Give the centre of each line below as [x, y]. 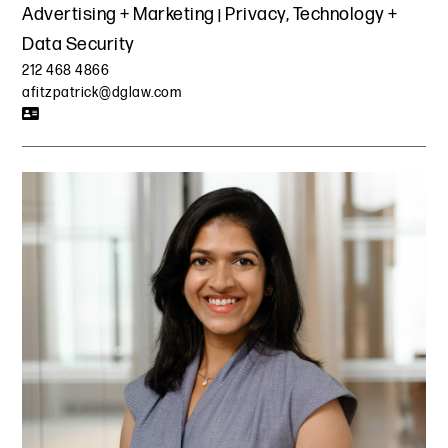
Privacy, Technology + [311, 14]
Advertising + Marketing [118, 14]
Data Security [78, 44]
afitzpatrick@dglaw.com [102, 92]
